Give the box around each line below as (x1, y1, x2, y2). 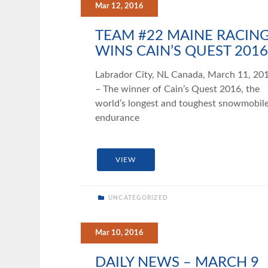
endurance (95, 113, 139, 123)
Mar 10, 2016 (95, 229, 144, 236)
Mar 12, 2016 (95, 2, 144, 10)
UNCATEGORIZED (106, 194, 169, 201)
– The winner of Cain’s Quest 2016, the (95, 84, 260, 95)
